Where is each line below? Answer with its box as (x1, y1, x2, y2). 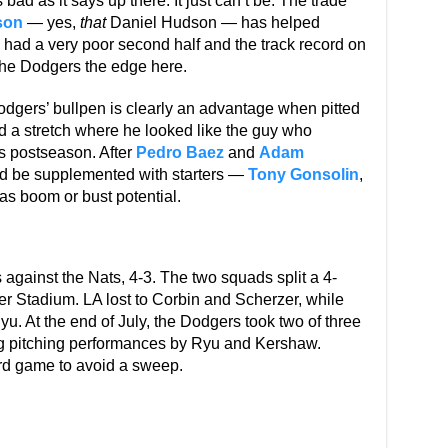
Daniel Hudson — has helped (105, 14, 320, 31)
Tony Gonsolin (247, 166, 359, 183)
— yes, (22, 14, 80, 31)
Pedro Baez (135, 144, 224, 161)
